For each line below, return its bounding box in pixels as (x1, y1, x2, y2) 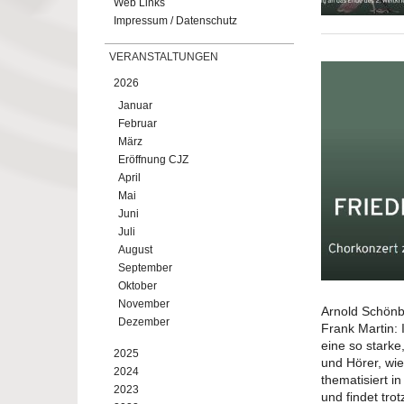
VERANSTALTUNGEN (109, 50, 218, 63)
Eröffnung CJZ (118, 153, 188, 166)
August (118, 243, 152, 256)
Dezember (118, 316, 170, 328)
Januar (118, 99, 152, 112)
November (118, 298, 170, 310)
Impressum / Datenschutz (114, 14, 237, 27)
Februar (118, 117, 157, 130)
